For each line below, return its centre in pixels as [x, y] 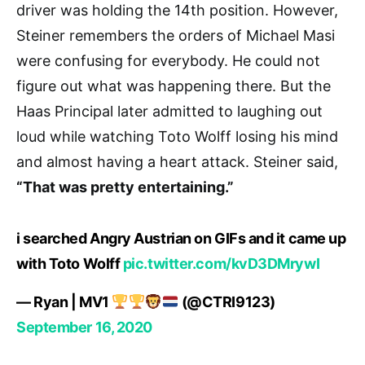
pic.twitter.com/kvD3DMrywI [221, 263]
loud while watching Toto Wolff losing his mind [177, 136]
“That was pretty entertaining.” [125, 187]
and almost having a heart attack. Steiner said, [177, 161]
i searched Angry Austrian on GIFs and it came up [181, 238]
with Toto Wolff [70, 263]
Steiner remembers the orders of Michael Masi [176, 35]
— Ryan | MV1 [64, 301]
